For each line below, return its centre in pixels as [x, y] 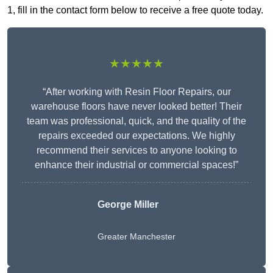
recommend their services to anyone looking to [136, 151]
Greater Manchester [136, 237]
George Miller [128, 205]
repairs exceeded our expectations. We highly [136, 136]
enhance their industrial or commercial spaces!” [136, 165]
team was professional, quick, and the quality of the [136, 121]
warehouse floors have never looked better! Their [136, 107]
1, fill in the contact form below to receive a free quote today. [135, 10]
